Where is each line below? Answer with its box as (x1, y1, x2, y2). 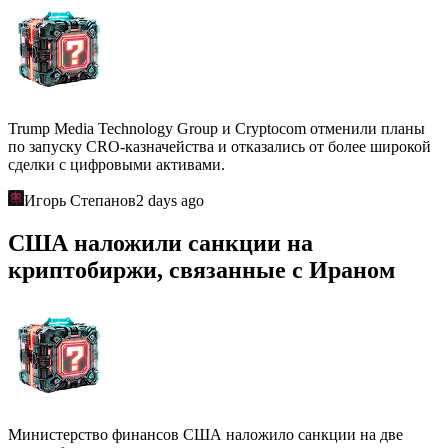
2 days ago (136, 192, 204, 210)
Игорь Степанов (24, 192, 136, 210)
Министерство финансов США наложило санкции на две (8, 426, 403, 444)
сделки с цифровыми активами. (8, 156, 225, 174)
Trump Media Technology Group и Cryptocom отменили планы (8, 120, 425, 138)
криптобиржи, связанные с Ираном (8, 257, 395, 284)
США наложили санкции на (8, 230, 313, 257)
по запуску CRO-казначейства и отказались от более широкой (8, 138, 431, 156)
